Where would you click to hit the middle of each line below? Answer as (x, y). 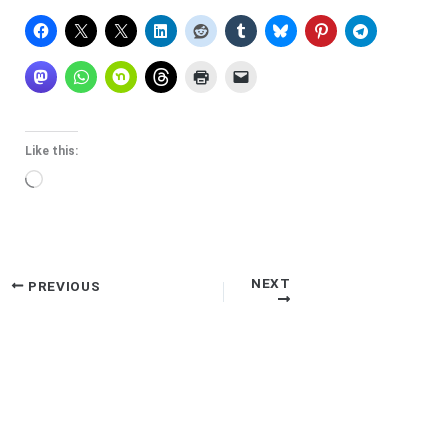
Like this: (51, 150)
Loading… (77, 181)
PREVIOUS (62, 285)
